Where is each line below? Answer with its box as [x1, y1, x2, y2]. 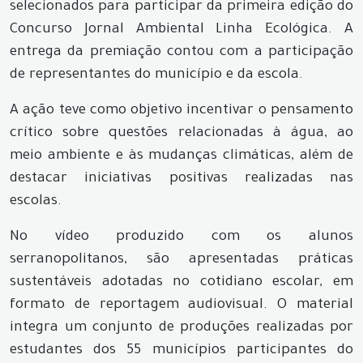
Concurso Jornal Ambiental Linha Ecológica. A [10, 22, 353, 38]
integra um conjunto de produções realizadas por [10, 320, 353, 336]
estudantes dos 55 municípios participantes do [10, 343, 353, 359]
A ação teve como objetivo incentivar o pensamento [10, 103, 353, 119]
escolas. [10, 194, 62, 210]
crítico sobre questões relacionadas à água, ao [10, 126, 353, 142]
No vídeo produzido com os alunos [10, 229, 353, 246]
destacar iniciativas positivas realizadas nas [10, 171, 353, 187]
